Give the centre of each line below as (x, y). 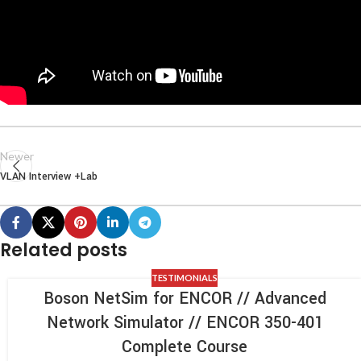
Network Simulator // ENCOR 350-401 (185, 323)
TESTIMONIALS (185, 277)
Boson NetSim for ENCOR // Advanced (185, 299)
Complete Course (185, 347)
